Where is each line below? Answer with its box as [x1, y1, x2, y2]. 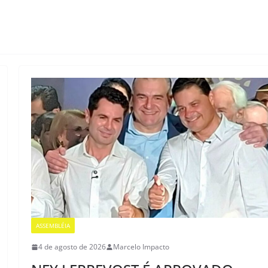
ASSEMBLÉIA [36, 221, 71, 230]
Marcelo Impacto [113, 242, 170, 252]
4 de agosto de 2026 [38, 242, 106, 252]
